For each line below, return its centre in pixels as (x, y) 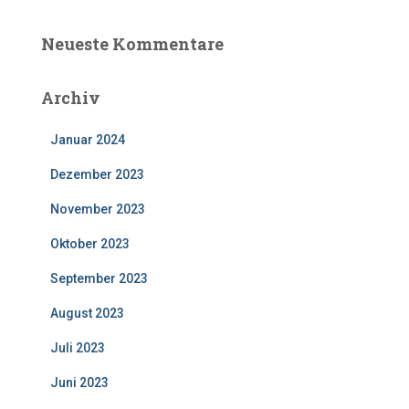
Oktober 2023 (90, 244)
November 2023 (98, 209)
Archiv (71, 98)
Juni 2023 (79, 383)
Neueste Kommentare (132, 44)
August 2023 (87, 313)
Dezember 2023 (97, 174)
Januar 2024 (88, 140)
